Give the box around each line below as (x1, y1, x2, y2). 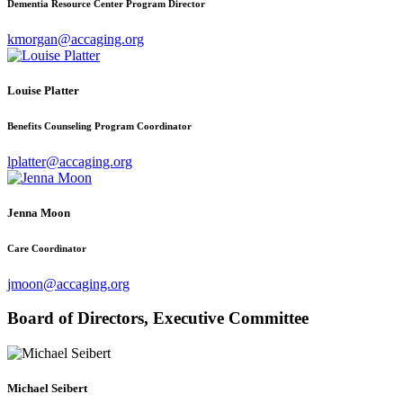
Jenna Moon (7, 205, 70, 219)
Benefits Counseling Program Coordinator (7, 120, 192, 131)
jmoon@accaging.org (7, 275, 130, 291)
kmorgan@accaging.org (7, 31, 144, 47)
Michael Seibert (7, 381, 87, 396)
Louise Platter (7, 83, 79, 97)
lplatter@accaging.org (7, 153, 132, 169)
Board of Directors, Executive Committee (7, 309, 309, 328)
